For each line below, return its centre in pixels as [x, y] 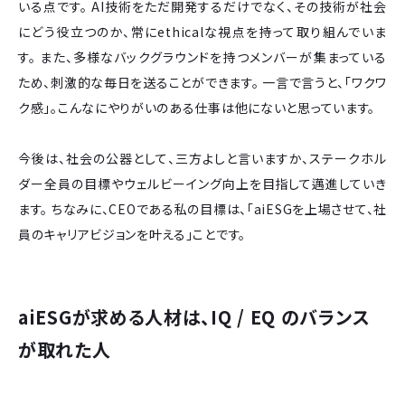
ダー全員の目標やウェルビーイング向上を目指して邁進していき [202, 183]
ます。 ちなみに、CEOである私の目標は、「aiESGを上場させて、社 [202, 208]
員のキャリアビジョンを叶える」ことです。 [132, 234]
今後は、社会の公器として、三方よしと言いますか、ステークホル [202, 158]
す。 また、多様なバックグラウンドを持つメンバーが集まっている [202, 57]
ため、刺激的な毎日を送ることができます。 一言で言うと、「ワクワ [202, 82]
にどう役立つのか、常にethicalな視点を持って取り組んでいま [202, 31]
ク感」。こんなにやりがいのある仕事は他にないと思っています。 [197, 107]
